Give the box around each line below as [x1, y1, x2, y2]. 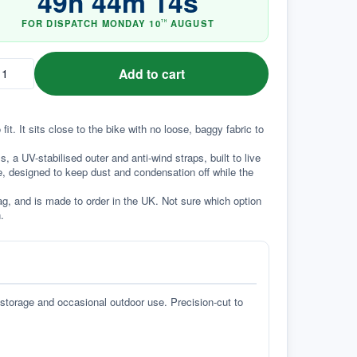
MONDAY [101, 17, 147, 30]
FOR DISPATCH [21, 17, 102, 30]
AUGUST [171, 17, 214, 30]
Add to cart [118, 64, 185, 83]
